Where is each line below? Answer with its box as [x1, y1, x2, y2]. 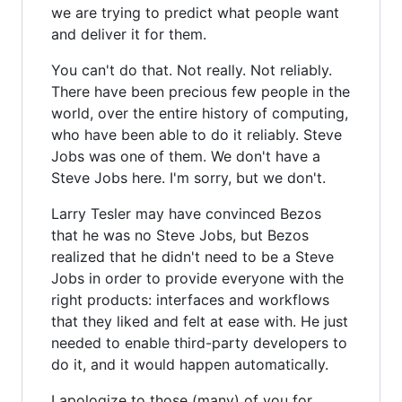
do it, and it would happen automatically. [51, 354, 328, 373]
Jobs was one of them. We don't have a [51, 146, 320, 165]
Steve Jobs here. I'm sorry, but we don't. [51, 168, 326, 187]
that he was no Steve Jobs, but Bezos [51, 225, 309, 244]
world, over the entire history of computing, [51, 103, 348, 122]
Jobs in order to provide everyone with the [51, 268, 344, 287]
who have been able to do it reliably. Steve [51, 125, 342, 144]
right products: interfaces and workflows [51, 290, 329, 309]
